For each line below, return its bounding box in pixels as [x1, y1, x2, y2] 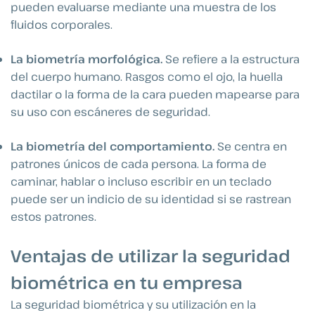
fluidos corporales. [11, 17, 112, 33]
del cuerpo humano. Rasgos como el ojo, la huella [11, 69, 283, 85]
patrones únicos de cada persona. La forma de [11, 156, 266, 172]
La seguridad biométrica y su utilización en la [11, 297, 256, 313]
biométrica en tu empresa [11, 271, 243, 295]
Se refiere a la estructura [162, 51, 300, 67]
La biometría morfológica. [11, 51, 162, 67]
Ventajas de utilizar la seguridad [11, 244, 290, 268]
